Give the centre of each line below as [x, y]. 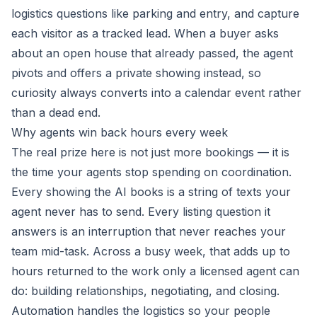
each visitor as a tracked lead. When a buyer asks [145, 33]
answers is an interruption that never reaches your [149, 231]
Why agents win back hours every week [120, 132]
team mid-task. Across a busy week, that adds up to [151, 251]
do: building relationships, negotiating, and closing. [145, 291]
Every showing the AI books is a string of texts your [151, 192]
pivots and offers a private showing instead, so [136, 73]
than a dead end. [56, 113]
